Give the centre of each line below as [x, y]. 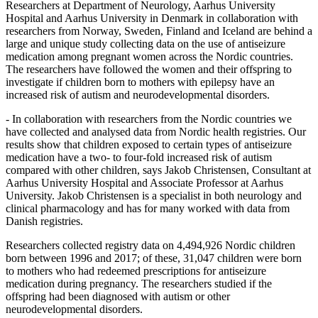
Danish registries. [44, 221]
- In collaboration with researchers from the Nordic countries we [149, 119]
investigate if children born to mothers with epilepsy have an [140, 82]
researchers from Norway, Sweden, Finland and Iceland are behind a [159, 31]
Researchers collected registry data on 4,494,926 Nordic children [150, 245]
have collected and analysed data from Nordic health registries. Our [156, 131]
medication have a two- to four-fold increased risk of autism [139, 157]
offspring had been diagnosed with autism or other [118, 296]
